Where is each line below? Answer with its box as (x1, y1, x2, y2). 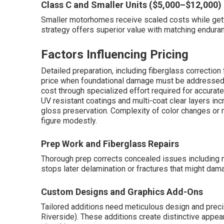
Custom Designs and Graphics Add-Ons (41, 186, 203, 197)
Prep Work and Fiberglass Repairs (41, 138, 179, 149)
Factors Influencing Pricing (41, 47, 188, 62)
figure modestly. (41, 116, 97, 126)
